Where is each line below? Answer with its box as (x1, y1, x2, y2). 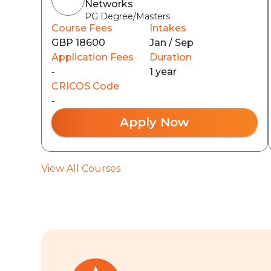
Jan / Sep (149, 37, 194, 48)
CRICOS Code (51, 80, 119, 92)
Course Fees (51, 22, 113, 34)
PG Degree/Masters (85, 11, 170, 22)
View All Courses (41, 163, 120, 174)
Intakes (149, 22, 187, 34)
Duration (149, 51, 192, 63)
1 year (149, 66, 177, 77)
